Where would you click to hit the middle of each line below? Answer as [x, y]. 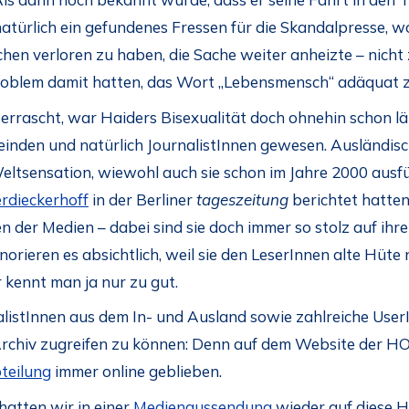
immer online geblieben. [136, 372]
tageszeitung [244, 199]
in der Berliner [142, 199]
